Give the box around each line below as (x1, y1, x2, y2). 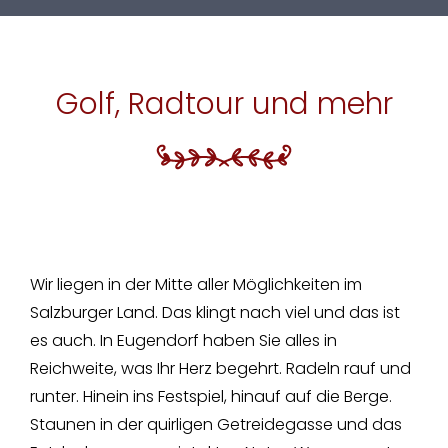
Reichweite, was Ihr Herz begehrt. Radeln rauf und (29, 356, 411, 380)
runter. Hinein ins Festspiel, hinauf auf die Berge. (29, 384, 392, 408)
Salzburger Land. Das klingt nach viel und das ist (29, 300, 400, 324)
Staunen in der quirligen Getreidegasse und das (29, 412, 402, 436)
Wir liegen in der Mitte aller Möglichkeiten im (29, 272, 362, 296)
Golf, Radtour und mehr (55, 82, 393, 125)
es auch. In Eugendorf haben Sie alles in (29, 328, 337, 352)
